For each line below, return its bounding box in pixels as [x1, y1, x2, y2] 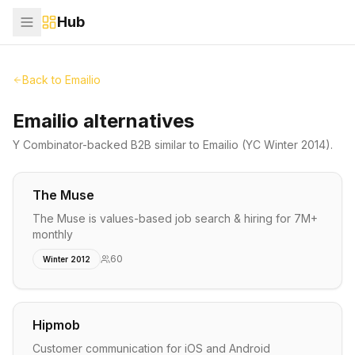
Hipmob [32, 317, 80, 333]
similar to [151, 138, 203, 151]
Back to [22, 73, 65, 86]
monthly [32, 227, 73, 241]
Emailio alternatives [13, 109, 194, 132]
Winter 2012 [43, 254, 90, 264]
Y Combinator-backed [13, 138, 131, 151]
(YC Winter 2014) [239, 138, 330, 151]
